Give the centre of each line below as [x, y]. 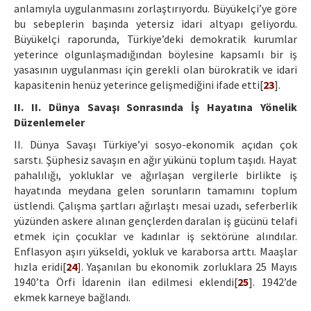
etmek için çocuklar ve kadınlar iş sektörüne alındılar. [155, 236]
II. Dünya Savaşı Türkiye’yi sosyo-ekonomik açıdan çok [155, 145]
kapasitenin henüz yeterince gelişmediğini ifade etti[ [138, 85]
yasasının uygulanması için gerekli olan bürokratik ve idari [155, 70]
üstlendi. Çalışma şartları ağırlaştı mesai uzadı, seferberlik [155, 206]
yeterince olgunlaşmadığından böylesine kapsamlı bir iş [155, 54]
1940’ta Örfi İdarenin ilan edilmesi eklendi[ [126, 282]
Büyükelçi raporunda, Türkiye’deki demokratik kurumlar [155, 39]
